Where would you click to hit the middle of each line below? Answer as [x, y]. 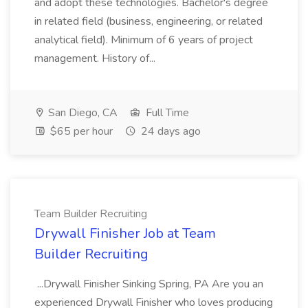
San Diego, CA [81, 113]
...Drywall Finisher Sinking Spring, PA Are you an [149, 284]
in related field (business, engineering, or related [148, 21]
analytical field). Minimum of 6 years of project [144, 40]
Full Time [166, 113]
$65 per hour [80, 131]
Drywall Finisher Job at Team [125, 233]
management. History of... [96, 58]
